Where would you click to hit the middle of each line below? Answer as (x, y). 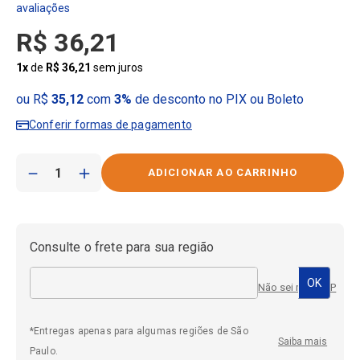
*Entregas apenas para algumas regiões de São (139, 331)
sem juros (117, 68)
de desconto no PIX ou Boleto (217, 100)
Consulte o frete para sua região (122, 247)
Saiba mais (303, 341)
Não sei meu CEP (297, 288)
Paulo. (43, 352)
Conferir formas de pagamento (110, 125)
